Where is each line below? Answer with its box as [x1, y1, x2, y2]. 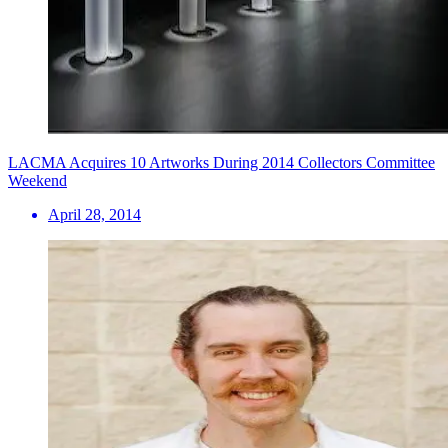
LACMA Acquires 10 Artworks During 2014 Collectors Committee [8, 153, 435, 171]
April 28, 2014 [48, 205, 141, 223]
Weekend [8, 171, 67, 189]
